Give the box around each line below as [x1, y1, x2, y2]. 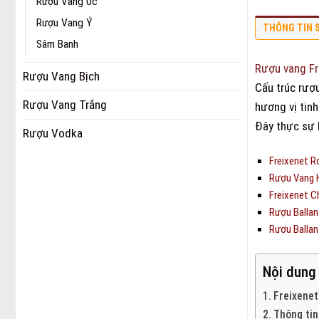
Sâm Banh [36, 37, 78, 51]
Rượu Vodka [23, 125, 83, 140]
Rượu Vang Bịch [23, 68, 100, 83]
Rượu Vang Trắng [23, 97, 107, 112]
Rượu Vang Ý [36, 16, 92, 29]
